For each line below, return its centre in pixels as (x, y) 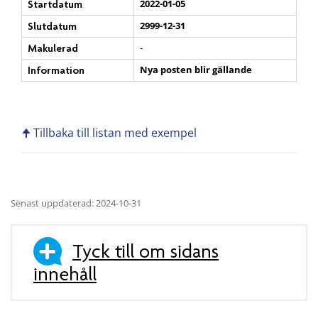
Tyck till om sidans (146, 251)
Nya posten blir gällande (196, 70)
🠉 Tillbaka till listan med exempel (109, 133)
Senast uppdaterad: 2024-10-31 (76, 203)
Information (56, 71)
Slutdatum (52, 27)
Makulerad (53, 49)
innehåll (65, 274)
